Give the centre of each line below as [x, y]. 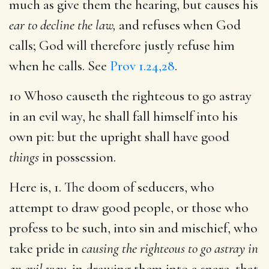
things [24, 157]
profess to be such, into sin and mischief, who [133, 228]
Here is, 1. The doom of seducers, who [112, 187]
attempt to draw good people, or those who [129, 207]
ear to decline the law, [62, 25]
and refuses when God [178, 25]
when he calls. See [59, 66]
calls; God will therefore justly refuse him [122, 45]
